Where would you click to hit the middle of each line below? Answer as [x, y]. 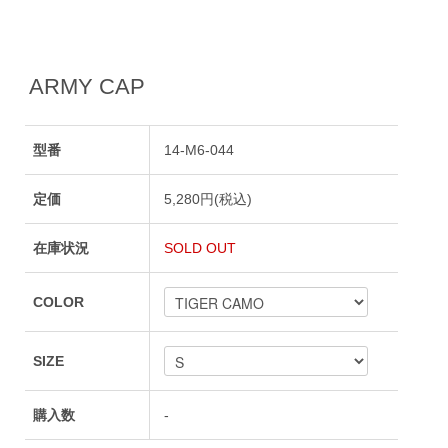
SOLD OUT [200, 248]
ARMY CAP [86, 86]
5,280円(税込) [208, 199]
